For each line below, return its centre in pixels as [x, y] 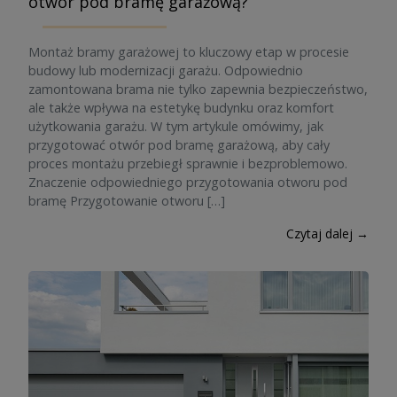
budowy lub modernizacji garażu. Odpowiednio [166, 70]
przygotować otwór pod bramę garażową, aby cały [179, 145]
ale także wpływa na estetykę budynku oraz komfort [181, 108]
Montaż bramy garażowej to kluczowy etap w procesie [189, 52]
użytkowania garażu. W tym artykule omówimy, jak [176, 126]
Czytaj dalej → [327, 234]
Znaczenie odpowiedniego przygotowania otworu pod [188, 182]
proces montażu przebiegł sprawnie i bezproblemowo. [188, 163]
